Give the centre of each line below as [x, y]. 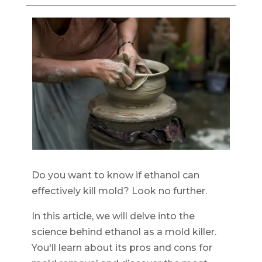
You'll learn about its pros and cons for [122, 247]
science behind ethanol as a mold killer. [124, 232]
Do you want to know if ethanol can [115, 175]
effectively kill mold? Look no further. [119, 191]
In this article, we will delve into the [113, 216]
